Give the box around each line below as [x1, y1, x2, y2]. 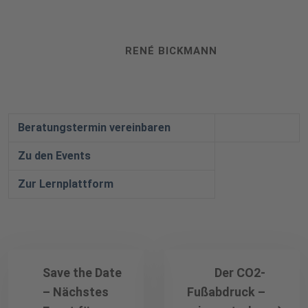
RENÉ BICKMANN [125, 45, 217, 58]
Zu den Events [17, 149, 91, 163]
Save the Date [43, 265, 122, 280]
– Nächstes [43, 285, 109, 300]
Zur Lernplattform [17, 177, 113, 191]
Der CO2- [214, 265, 265, 280]
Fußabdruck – [187, 285, 265, 300]
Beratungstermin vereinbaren [17, 121, 170, 135]
